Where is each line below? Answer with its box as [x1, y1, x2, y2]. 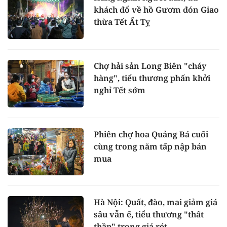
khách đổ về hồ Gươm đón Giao [94, 4, 219, 15]
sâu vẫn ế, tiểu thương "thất [94, 209, 204, 220]
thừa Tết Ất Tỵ [94, 16, 150, 27]
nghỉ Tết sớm [94, 84, 145, 96]
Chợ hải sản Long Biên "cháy [94, 60, 206, 71]
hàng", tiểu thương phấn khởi [94, 72, 210, 84]
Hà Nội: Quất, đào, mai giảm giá [94, 197, 217, 208]
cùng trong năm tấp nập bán [94, 140, 207, 152]
